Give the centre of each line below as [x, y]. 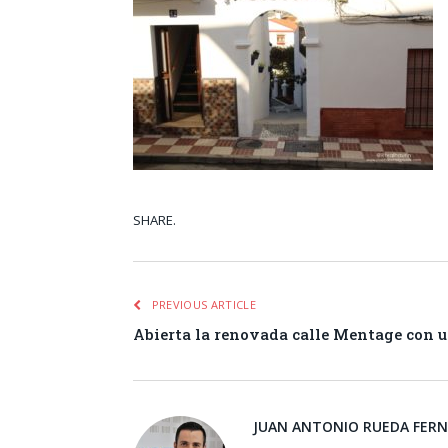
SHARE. [154, 220]
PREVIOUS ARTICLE [202, 304]
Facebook [390, 222]
